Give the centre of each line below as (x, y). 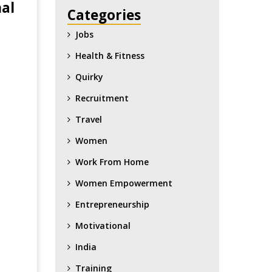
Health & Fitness (110, 55)
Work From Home (112, 161)
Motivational (103, 225)
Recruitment (102, 98)
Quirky (89, 76)
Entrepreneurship (112, 204)
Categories (104, 15)
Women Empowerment (124, 183)
